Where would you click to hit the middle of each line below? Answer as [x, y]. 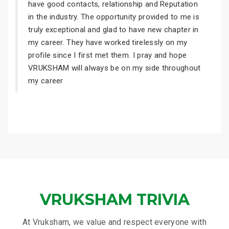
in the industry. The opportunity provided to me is [114, 17]
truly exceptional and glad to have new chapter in [113, 30]
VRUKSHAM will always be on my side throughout [114, 68]
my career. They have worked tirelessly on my [108, 42]
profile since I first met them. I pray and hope [108, 55]
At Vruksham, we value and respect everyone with [114, 222]
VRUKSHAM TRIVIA [114, 200]
